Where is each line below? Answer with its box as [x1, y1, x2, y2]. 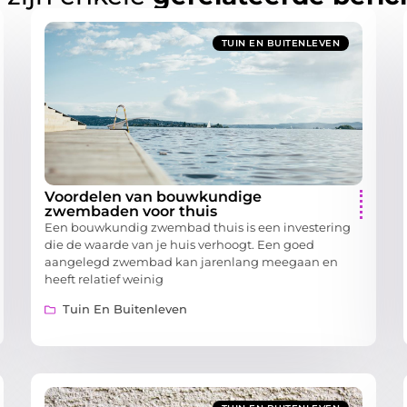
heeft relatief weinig [45, 271, 164, 286]
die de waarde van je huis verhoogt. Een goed [45, 236, 314, 252]
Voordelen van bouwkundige [45, 187, 262, 205]
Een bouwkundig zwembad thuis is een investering [45, 219, 351, 234]
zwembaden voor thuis [45, 202, 217, 220]
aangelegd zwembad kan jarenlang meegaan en [45, 253, 338, 269]
